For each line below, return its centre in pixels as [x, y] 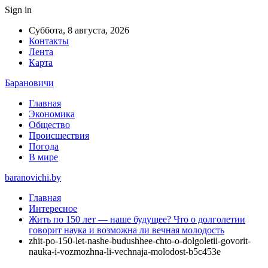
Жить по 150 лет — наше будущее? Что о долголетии [137, 219]
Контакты [49, 41]
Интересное [53, 208]
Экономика [52, 114]
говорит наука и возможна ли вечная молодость [127, 230]
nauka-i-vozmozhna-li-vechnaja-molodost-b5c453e [125, 252]
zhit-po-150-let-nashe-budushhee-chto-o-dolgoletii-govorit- [140, 241]
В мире [43, 157]
